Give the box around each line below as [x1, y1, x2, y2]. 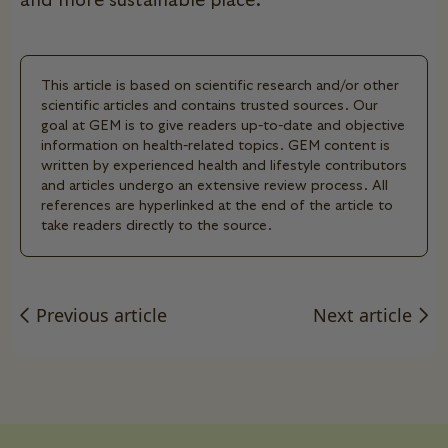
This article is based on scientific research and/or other [41, 78, 399, 93]
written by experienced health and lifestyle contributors [41, 158, 407, 173]
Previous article [31, 302, 167, 327]
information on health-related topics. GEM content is [41, 138, 390, 153]
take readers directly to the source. [41, 218, 272, 233]
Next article [313, 302, 417, 327]
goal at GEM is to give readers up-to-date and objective [41, 118, 405, 133]
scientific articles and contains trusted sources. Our [41, 98, 378, 113]
